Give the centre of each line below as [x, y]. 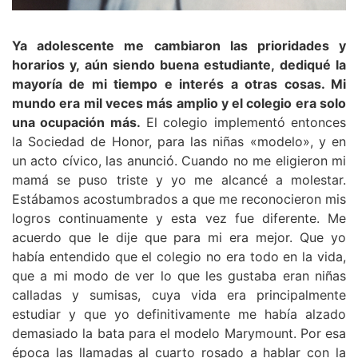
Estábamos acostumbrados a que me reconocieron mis [179, 199]
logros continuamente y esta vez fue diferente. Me [179, 218]
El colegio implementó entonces [243, 122]
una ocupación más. [76, 122]
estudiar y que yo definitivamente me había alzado [179, 314]
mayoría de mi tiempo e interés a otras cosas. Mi [179, 84]
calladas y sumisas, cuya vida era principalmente [179, 294]
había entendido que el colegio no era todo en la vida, [179, 256]
